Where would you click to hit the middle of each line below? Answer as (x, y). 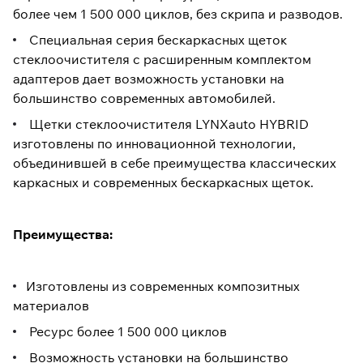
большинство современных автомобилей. (144, 98)
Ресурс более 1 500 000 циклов (126, 332)
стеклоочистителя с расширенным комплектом (162, 60)
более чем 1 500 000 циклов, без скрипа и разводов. (178, 14)
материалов (51, 306)
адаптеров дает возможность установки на (149, 79)
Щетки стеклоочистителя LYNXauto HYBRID (167, 124)
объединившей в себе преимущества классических (175, 163)
